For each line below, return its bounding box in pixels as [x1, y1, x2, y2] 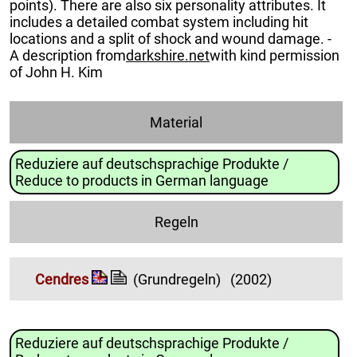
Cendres [35, 271, 88, 288]
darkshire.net [126, 46, 210, 64]
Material [150, 113, 202, 131]
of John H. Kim [10, 63, 103, 80]
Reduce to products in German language [15, 171, 269, 189]
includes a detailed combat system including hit [10, 13, 308, 30]
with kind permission [210, 46, 339, 64]
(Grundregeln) [133, 271, 221, 288]
